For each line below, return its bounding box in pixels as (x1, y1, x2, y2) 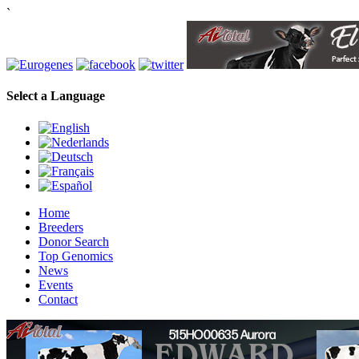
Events (38, 277, 73, 292)
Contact (38, 292, 78, 306)
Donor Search (38, 234, 109, 248)
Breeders (38, 220, 83, 234)
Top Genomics (38, 248, 113, 263)
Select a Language (6, 89, 105, 103)
